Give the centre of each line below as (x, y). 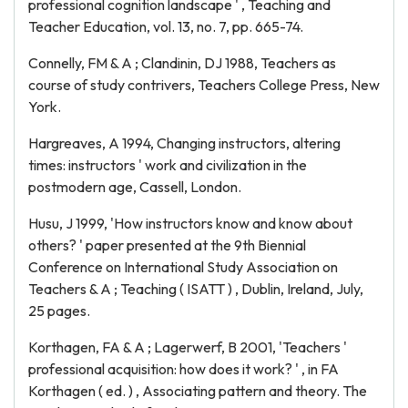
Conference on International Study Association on (183, 267)
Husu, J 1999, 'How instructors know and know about (190, 223)
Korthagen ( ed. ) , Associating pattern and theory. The (198, 391)
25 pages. (59, 311)
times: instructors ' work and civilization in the (168, 165)
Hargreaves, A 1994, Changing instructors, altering (184, 143)
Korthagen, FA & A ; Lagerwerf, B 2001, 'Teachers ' (188, 347)
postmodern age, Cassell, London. (135, 187)
